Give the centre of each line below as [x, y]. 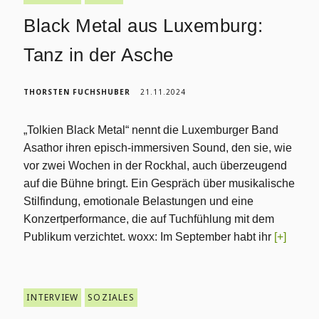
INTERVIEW [53, 297]
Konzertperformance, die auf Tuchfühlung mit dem [149, 219]
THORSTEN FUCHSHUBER [77, 92]
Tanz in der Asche [99, 55]
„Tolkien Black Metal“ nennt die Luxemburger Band [151, 130]
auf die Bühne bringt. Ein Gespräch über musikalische [159, 183]
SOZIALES [111, 297]
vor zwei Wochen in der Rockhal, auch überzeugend [156, 166]
